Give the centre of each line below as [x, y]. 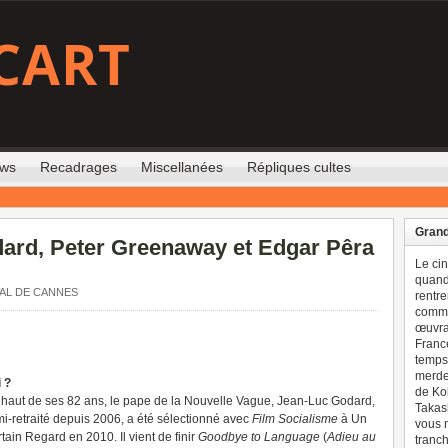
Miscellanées [182, 167]
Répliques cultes [299, 167]
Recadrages [78, 167]
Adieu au [351, 437]
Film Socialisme [295, 419]
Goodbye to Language [259, 437]
